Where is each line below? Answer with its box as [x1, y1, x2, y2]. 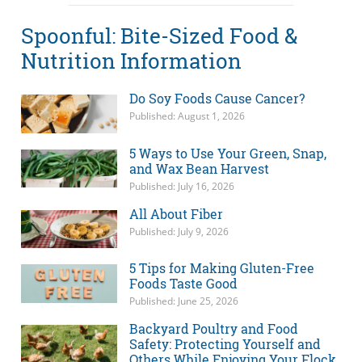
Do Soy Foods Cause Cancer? [128, 90, 305, 107]
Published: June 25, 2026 [128, 294, 238, 309]
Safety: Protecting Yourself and [128, 335, 321, 353]
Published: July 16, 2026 [128, 179, 234, 193]
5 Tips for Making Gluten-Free [128, 259, 314, 277]
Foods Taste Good [128, 275, 238, 293]
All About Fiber [128, 204, 223, 222]
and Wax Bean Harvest [128, 159, 269, 177]
